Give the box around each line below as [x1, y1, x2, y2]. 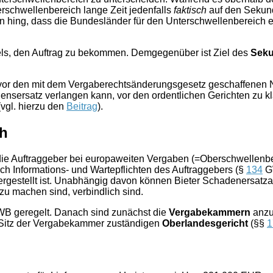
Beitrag [66, 101, 97, 112]
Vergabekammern [169, 207, 250, 218]
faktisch [174, 5, 207, 16]
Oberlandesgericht [162, 218, 248, 229]
